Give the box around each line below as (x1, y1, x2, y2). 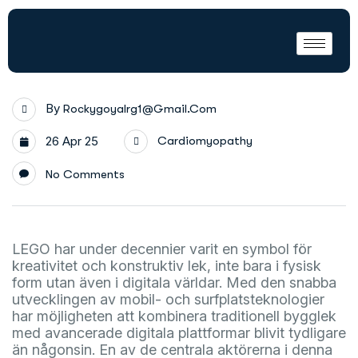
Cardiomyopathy (157, 133, 253, 148)
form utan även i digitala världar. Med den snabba (12, 274, 336, 291)
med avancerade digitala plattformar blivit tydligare (12, 324, 346, 341)
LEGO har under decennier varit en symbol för (12, 241, 312, 257)
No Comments (46, 167, 125, 181)
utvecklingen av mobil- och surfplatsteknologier (12, 291, 324, 308)
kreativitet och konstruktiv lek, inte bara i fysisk (12, 257, 321, 274)
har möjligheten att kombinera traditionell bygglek (12, 308, 336, 324)
